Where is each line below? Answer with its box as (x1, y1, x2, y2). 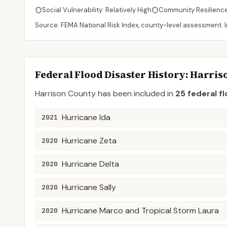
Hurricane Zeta (62, 135, 117, 146)
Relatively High (105, 6, 152, 14)
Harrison (35, 88, 66, 99)
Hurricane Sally (62, 182, 116, 193)
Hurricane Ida (62, 112, 110, 123)
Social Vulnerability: (42, 6, 105, 14)
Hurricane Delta (62, 159, 119, 169)
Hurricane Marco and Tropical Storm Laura (62, 205, 219, 216)
